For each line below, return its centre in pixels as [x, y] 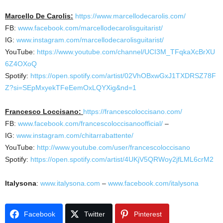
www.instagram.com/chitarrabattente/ [75, 135]
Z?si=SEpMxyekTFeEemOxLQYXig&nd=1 [71, 87]
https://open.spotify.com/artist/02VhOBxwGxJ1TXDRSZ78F [123, 75]
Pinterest [148, 214]
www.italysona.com [70, 183]
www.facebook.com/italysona [153, 183]
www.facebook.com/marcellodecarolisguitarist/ [90, 28]
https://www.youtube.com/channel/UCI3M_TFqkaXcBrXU [126, 52]
